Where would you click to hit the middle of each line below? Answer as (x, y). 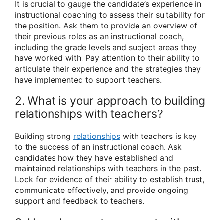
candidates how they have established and (94, 158)
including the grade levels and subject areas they (106, 47)
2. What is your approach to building (110, 101)
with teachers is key (159, 136)
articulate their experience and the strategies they (108, 69)
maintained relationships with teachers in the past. (108, 169)
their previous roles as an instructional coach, (99, 37)
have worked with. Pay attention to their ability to (107, 58)
